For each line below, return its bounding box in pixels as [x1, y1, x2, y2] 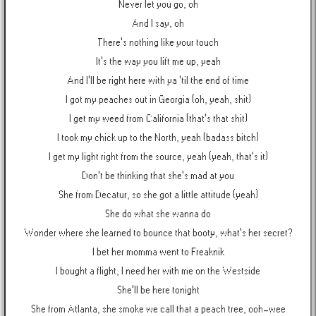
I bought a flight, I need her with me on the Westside [56, 266, 260, 276]
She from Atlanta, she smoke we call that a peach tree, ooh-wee [30, 304, 286, 315]
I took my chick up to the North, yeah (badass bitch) [57, 133, 259, 143]
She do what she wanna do [105, 209, 211, 219]
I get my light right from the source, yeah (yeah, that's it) [48, 152, 268, 162]
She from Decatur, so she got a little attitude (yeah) [58, 190, 258, 200]
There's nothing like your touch [97, 37, 219, 48]
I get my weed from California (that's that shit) [68, 114, 248, 124]
